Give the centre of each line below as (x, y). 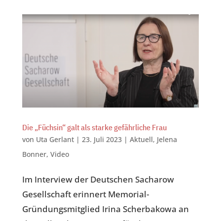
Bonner (34, 154)
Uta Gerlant (55, 139)
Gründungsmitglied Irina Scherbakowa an (105, 209)
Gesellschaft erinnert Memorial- (85, 194)
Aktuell (141, 139)
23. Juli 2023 (102, 139)
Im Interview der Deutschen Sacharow (98, 179)
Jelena (167, 139)
